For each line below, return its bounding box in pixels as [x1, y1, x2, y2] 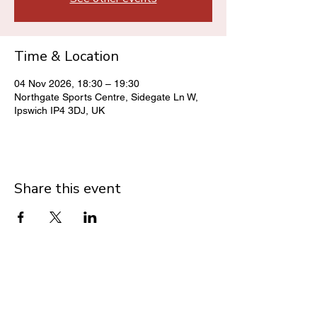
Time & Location [14, 47, 119, 66]
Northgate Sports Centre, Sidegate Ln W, [14, 91, 198, 103]
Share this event [14, 179, 121, 198]
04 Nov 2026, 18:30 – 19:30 [14, 78, 139, 89]
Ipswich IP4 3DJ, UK [14, 105, 105, 116]
